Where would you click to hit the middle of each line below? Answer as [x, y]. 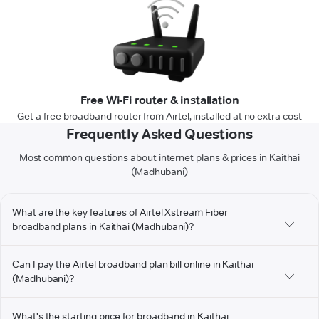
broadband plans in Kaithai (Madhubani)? [103, 227]
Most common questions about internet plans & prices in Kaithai [159, 158]
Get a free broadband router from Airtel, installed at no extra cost [159, 116]
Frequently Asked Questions [159, 134]
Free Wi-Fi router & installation [159, 100]
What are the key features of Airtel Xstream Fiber [120, 213]
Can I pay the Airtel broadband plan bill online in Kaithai [133, 265]
